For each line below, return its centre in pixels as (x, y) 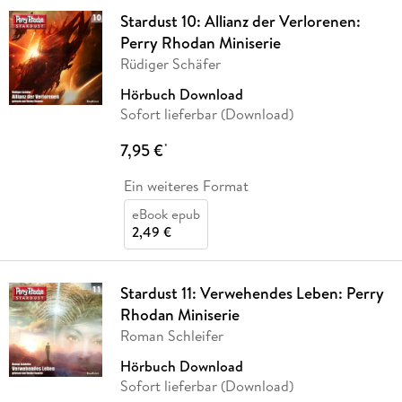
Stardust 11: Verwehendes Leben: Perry (252, 293)
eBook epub (166, 214)
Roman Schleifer (171, 336)
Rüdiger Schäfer (170, 64)
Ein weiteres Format (186, 186)
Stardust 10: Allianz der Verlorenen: (240, 22)
